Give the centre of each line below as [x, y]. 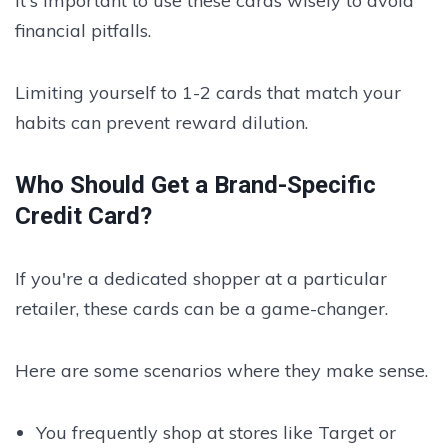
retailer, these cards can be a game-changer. [201, 308]
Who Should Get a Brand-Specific [195, 184]
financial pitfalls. [83, 30]
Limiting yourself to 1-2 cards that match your [208, 92]
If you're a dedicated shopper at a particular [201, 278]
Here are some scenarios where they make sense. [221, 370]
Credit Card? [83, 215]
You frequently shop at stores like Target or [215, 432]
